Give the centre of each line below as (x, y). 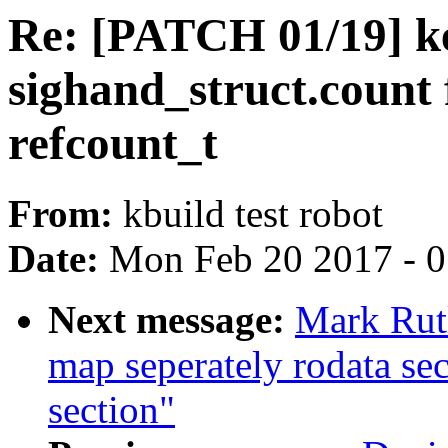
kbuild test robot (253, 214)
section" (111, 410)
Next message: (171, 320)
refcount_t (113, 143)
